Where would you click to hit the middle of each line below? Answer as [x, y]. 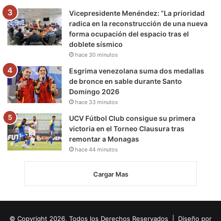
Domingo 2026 [94, 91]
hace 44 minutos [96, 149]
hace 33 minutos [96, 102]
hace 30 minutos [96, 55]
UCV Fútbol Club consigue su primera [132, 118]
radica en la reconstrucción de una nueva [138, 23]
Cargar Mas [110, 174]
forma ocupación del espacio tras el [129, 34]
